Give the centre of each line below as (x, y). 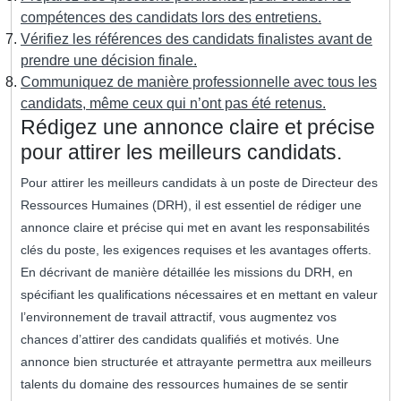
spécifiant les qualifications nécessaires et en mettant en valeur (199, 295)
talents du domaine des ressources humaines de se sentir (184, 384)
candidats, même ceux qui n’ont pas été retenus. (173, 104)
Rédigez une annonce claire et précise (198, 128)
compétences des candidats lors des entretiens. (171, 18)
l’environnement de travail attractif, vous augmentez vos (179, 317)
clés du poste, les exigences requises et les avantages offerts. (196, 250)
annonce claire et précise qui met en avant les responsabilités (195, 228)
